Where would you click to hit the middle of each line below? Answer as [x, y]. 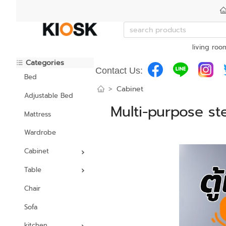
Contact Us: [119, 70]
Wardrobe [40, 133]
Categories [44, 63]
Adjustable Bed [49, 95]
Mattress [38, 114]
